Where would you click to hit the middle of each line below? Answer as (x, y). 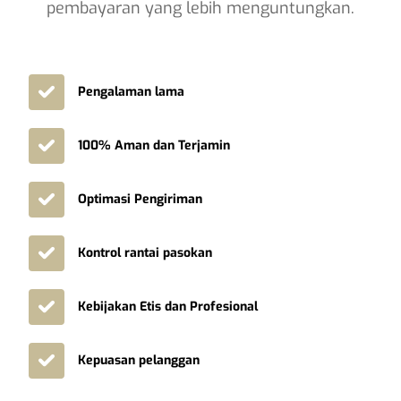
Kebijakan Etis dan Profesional (168, 306)
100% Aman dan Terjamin (154, 145)
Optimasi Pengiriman (141, 199)
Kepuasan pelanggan (139, 360)
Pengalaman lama (132, 91)
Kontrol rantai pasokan (145, 252)
